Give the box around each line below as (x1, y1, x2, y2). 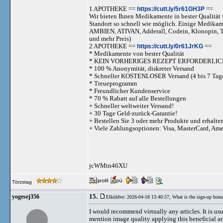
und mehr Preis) (89, 35, 131, 42)
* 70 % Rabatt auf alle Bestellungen (89, 95, 186, 102)
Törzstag (12, 179, 33, 185)
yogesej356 (12, 194, 39, 200)
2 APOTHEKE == (89, 42, 137, 50)
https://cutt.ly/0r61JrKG (137, 42, 203, 50)
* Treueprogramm (89, 80, 137, 87)
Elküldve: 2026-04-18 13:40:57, (106, 194, 172, 200)
